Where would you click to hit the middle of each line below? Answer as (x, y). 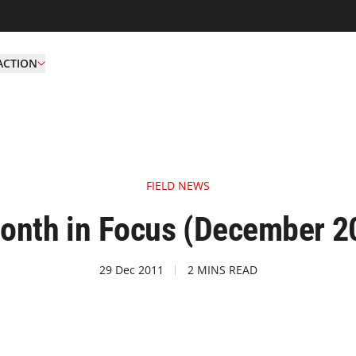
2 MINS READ (222, 270)
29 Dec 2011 (131, 270)
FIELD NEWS (178, 186)
